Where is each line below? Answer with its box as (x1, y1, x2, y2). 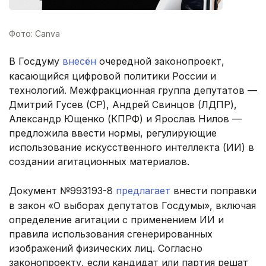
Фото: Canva (9, 28, 60, 39)
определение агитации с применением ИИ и (9, 214, 224, 226)
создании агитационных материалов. (9, 156, 189, 168)
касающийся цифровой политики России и (9, 70, 216, 83)
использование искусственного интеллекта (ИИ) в (9, 141, 254, 154)
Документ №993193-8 (9, 185, 116, 197)
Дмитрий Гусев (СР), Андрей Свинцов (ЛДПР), (9, 99, 237, 111)
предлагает (116, 185, 170, 197)
